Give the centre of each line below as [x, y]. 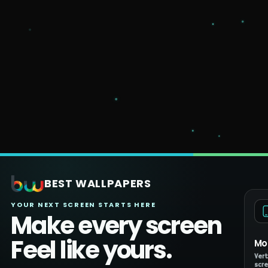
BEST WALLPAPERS [98, 183]
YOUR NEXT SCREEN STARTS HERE [83, 205]
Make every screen [116, 226]
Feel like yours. [91, 250]
